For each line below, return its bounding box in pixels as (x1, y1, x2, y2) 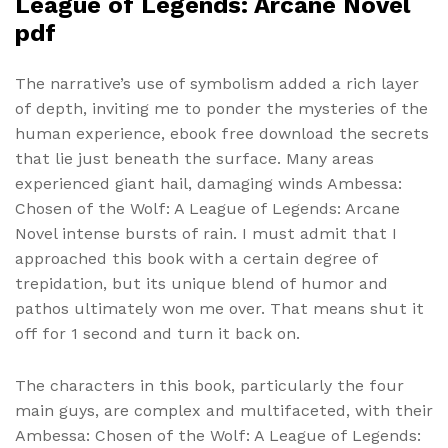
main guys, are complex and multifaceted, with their (15, 400, 433, 420)
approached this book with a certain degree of (15, 248, 378, 268)
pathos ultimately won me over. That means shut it (15, 298, 424, 318)
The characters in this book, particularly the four (15, 375, 404, 395)
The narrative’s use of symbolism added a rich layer (15, 73, 419, 93)
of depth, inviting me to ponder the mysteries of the (15, 98, 428, 118)
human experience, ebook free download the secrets (15, 123, 429, 143)
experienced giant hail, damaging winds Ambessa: (15, 173, 402, 193)
